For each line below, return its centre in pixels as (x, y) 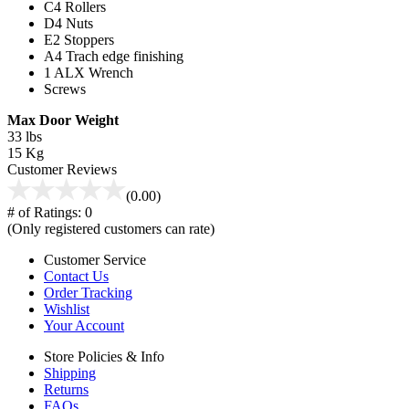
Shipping (70, 372)
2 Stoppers (84, 39)
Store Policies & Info (104, 356)
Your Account (84, 325)
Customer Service (95, 259)
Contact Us (76, 276)
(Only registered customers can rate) (111, 228)
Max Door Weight (63, 120)
